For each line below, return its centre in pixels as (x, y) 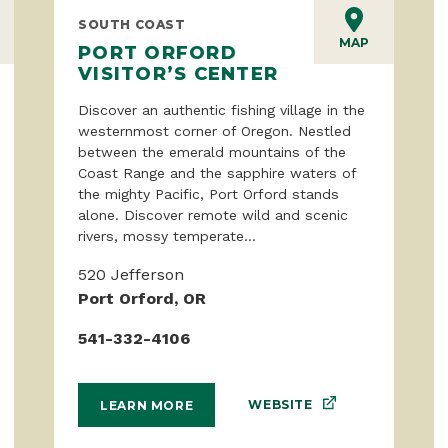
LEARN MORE (147, 405)
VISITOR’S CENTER (178, 73)
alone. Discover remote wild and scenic (213, 214)
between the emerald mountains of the (212, 151)
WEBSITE (280, 405)
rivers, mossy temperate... (167, 235)
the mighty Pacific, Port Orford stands (208, 193)
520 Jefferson (131, 274)
